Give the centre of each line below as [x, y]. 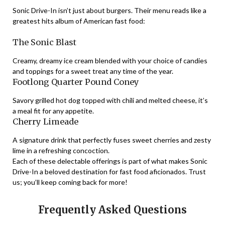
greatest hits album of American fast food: [79, 21]
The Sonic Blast [44, 42]
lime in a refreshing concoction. [61, 151]
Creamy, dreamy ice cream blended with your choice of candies [110, 61]
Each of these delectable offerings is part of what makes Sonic [110, 161]
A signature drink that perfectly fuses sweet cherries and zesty [112, 140]
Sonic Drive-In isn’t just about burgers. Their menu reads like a [109, 11]
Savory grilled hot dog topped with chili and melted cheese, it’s [110, 100]
